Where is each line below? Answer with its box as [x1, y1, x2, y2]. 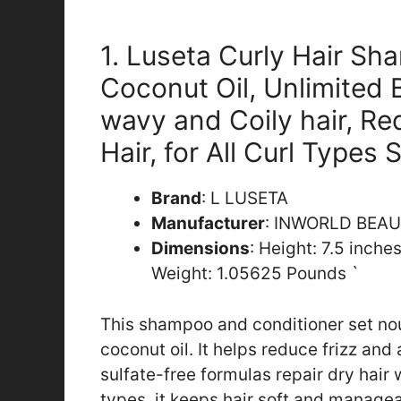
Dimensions [151, 238, 250, 260]
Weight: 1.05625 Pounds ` [151, 263, 359, 285]
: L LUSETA [201, 188, 288, 209]
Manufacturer [151, 213, 265, 235]
